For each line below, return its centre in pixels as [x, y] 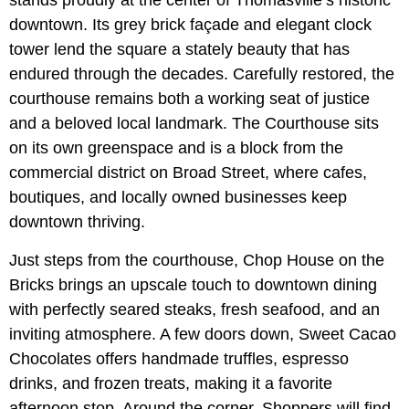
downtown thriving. [77, 221]
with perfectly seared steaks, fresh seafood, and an [194, 309]
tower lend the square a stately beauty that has [179, 49]
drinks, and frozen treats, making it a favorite [171, 383]
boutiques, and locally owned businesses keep [178, 197]
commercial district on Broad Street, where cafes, [188, 172]
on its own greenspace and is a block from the [176, 147]
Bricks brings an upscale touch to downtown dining [193, 284]
